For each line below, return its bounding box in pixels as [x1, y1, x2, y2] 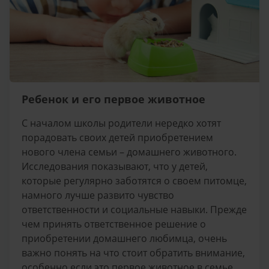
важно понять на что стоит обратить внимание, [22, 246, 245, 260]
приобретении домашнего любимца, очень [22, 232, 227, 246]
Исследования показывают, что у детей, [22, 160, 208, 174]
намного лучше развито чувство [22, 189, 174, 202]
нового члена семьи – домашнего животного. [22, 145, 237, 159]
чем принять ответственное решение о [22, 217, 206, 231]
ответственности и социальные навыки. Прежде [22, 203, 247, 217]
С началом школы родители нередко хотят [22, 116, 221, 130]
